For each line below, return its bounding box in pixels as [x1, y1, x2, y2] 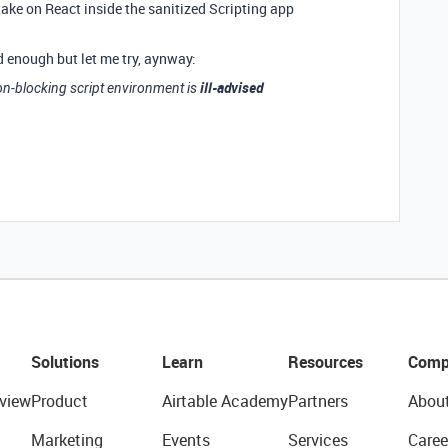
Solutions [30, 351, 99, 373]
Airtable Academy [161, 390, 288, 412]
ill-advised [200, 78, 263, 97]
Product [30, 390, 88, 412]
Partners [287, 390, 348, 412]
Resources [287, 351, 363, 373]
